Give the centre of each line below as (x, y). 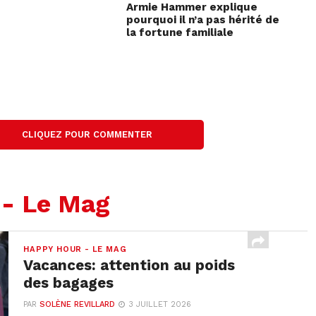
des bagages (69, 283)
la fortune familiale (180, 33)
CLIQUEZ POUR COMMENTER (87, 135)
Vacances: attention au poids (129, 266)
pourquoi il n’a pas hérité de (203, 20)
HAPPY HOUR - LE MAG (75, 250)
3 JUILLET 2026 (160, 305)
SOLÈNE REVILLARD (78, 305)
